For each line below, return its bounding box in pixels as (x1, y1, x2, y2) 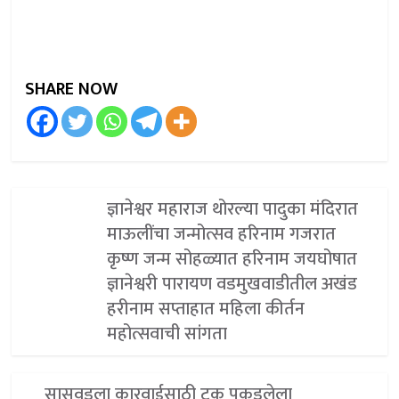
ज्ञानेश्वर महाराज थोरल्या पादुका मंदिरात (106, 194, 358, 224)
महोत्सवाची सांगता (106, 319, 227, 349)
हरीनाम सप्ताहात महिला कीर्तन (106, 294, 305, 324)
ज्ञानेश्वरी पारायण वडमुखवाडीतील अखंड (106, 269, 357, 299)
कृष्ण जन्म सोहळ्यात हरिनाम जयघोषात (106, 244, 357, 274)
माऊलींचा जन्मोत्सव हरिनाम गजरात (106, 219, 336, 249)
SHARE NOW (25, 74, 118, 104)
